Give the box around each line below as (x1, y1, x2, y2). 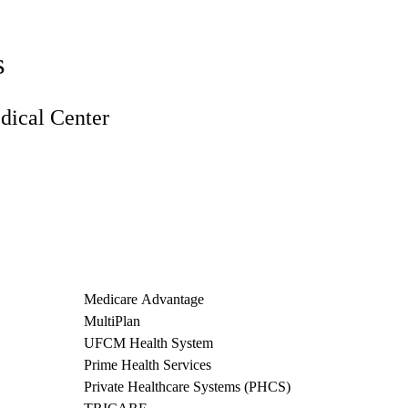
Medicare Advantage (84, 291, 204, 308)
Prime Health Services (84, 357, 211, 373)
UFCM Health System (84, 335, 213, 352)
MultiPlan (84, 313, 140, 330)
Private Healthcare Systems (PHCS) (84, 379, 291, 395)
